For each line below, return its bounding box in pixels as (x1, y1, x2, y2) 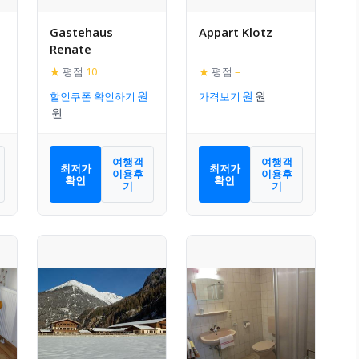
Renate (50, 41, 91, 58)
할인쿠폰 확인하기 (50, 89, 135, 104)
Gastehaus (50, 24, 113, 41)
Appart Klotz (199, 24, 272, 41)
